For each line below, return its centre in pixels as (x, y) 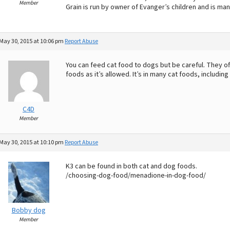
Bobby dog (28, 210)
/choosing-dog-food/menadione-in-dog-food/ (136, 176)
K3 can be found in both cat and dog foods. (131, 166)
